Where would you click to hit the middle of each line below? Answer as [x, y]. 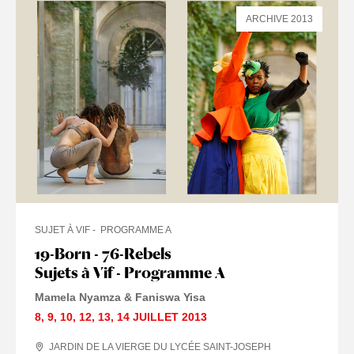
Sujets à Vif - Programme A [130, 273]
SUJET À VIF [62, 230]
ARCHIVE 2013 [279, 19]
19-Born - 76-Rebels [103, 254]
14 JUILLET [148, 317]
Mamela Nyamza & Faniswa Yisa [120, 298]
